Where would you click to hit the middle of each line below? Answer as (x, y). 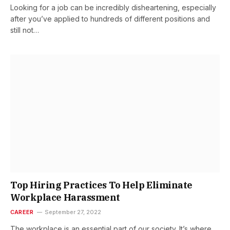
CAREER (22, 212)
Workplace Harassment (65, 197)
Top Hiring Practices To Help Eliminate (101, 185)
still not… (25, 30)
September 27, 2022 (73, 212)
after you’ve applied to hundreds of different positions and (110, 19)
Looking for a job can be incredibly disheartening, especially (113, 8)
